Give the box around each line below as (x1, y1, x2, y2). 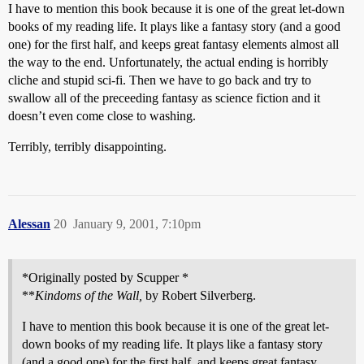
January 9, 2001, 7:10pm (73, 217, 201, 231)
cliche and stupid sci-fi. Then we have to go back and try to (8, 73, 311, 87)
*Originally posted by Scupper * (22, 271, 188, 284)
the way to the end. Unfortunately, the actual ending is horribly (8, 55, 328, 69)
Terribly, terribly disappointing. (8, 140, 167, 154)
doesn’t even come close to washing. (8, 109, 196, 123)
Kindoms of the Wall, (35, 288, 142, 302)
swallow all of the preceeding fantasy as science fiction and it (8, 91, 320, 105)
